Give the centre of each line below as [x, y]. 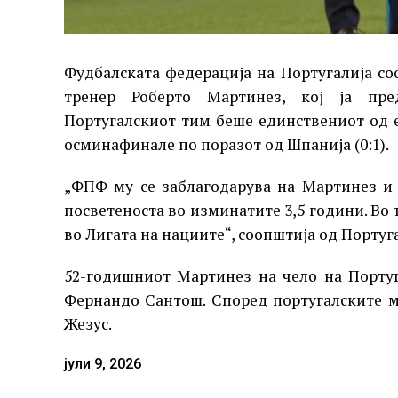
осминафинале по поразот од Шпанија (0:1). [227, 145]
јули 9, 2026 [103, 364]
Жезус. [88, 324]
